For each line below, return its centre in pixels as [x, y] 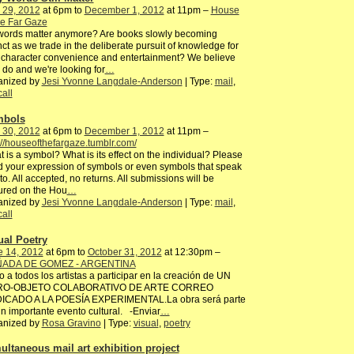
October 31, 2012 [124, 252]
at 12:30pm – [191, 252]
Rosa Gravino [71, 323]
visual [146, 323]
